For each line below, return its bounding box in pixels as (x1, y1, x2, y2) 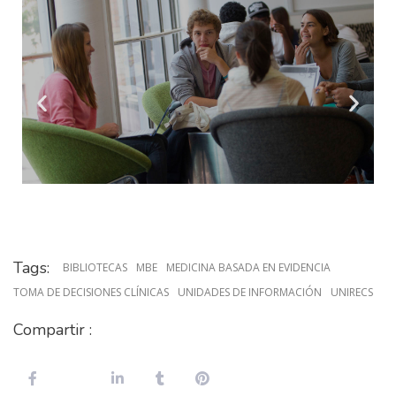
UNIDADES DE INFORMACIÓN (178, 285, 322, 301)
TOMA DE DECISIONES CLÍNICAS (13, 285, 169, 301)
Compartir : (13, 319, 92, 341)
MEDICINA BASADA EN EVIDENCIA (166, 260, 331, 276)
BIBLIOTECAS (63, 260, 127, 276)
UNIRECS (331, 285, 373, 301)
